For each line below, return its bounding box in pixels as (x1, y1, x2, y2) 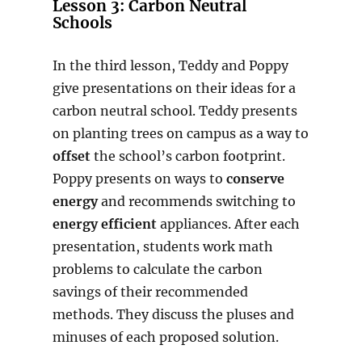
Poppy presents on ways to (52, 170, 226, 187)
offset (52, 148, 90, 165)
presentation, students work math (52, 238, 273, 255)
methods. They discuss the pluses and (52, 306, 294, 323)
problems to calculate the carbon (52, 261, 263, 278)
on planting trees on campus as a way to (52, 125, 309, 142)
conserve (225, 170, 284, 187)
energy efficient (52, 216, 157, 233)
